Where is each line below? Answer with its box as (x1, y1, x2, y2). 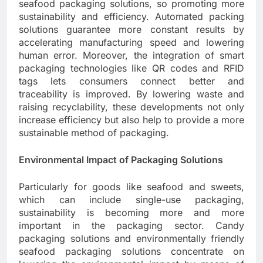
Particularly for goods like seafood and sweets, (19, 181, 244, 193)
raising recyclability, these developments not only (19, 101, 244, 113)
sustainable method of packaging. (19, 127, 169, 139)
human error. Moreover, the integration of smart (19, 49, 244, 62)
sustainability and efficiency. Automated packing (19, 11, 244, 23)
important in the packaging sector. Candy (19, 220, 244, 232)
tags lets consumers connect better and (19, 75, 244, 87)
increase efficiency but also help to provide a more (19, 114, 244, 126)
